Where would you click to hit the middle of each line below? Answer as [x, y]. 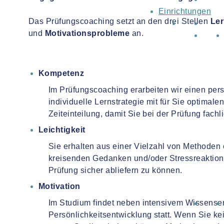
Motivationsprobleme [86, 33]
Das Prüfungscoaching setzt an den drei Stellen [119, 21]
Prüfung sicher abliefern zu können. [117, 170]
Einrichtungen [185, 11]
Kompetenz [61, 73]
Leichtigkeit [62, 130]
